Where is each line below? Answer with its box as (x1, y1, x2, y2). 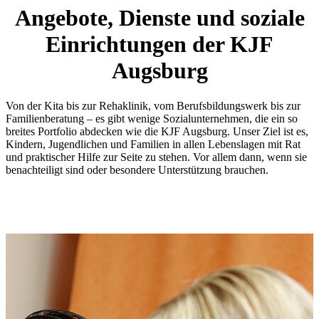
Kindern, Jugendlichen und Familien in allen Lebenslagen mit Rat (6, 137, 300, 150)
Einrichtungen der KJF (46, 31, 273, 58)
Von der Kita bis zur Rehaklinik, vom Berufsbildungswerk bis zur (6, 99, 300, 112)
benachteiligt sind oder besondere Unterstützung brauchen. (6, 163, 268, 176)
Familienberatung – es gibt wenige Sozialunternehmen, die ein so (6, 112, 298, 125)
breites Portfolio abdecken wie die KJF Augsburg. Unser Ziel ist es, (6, 125, 308, 137)
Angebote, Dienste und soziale (14, 5, 305, 31)
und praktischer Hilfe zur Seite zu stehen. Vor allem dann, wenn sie (6, 150, 307, 163)
